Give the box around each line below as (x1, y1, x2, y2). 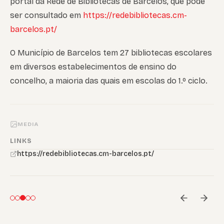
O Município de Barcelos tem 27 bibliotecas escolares (10, 48, 212, 58)
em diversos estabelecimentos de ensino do (10, 62, 176, 72)
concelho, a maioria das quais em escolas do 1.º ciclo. (10, 76, 207, 86)
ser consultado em (10, 10, 83, 20)
